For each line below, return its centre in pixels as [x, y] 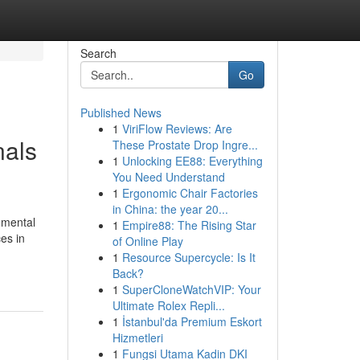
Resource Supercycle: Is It [188, 257]
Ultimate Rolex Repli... [168, 305]
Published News [121, 112]
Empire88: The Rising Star [189, 225]
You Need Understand [168, 177]
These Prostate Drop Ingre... [185, 145]
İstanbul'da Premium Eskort [192, 321]
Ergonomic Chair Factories [190, 193]
